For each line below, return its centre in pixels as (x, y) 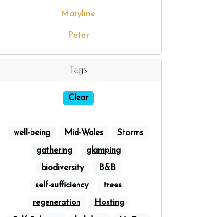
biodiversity (63, 168)
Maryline (78, 14)
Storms (131, 133)
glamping (104, 150)
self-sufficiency (62, 185)
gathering (54, 150)
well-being (32, 133)
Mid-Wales (84, 133)
